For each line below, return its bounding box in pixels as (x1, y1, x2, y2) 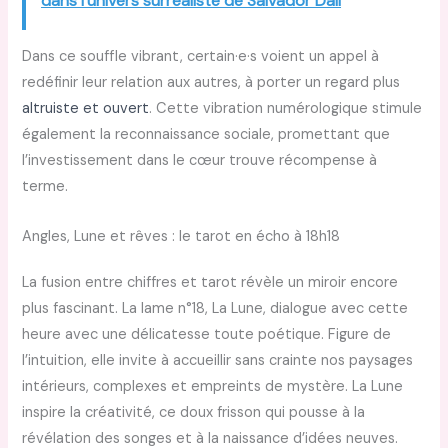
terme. (22, 177, 69, 197)
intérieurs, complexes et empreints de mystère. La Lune (22, 376, 404, 396)
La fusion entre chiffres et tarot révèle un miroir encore (22, 272, 399, 292)
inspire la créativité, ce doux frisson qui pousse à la (22, 402, 366, 422)
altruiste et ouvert (22, 99, 150, 119)
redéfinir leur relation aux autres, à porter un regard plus (22, 73, 401, 93)
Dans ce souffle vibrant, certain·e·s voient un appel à (22, 47, 380, 67)
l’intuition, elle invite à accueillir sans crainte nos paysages (22, 350, 414, 370)
